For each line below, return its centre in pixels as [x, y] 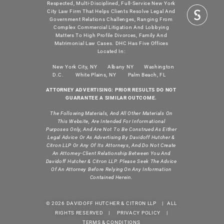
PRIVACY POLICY [139, 212]
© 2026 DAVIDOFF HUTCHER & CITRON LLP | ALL [111, 203]
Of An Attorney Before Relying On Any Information [111, 169]
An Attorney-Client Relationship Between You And [111, 153]
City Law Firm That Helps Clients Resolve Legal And [111, 11]
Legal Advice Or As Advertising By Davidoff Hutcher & [111, 137]
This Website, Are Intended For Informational [111, 121]
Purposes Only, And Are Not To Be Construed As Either [111, 129]
